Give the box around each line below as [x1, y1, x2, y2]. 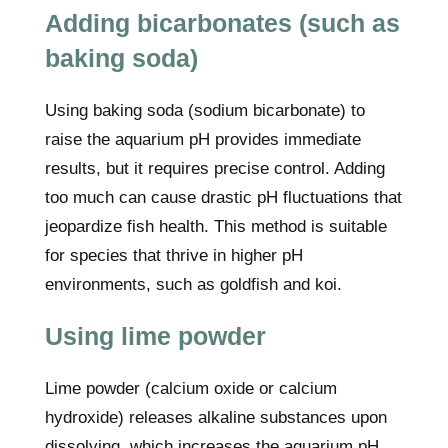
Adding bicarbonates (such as [45, 9, 400, 37]
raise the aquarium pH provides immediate [45, 130, 361, 149]
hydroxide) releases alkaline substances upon [45, 408, 387, 427]
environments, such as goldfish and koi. [45, 275, 342, 294]
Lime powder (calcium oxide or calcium [45, 379, 337, 398]
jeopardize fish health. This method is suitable [45, 217, 387, 236]
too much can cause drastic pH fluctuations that [45, 188, 402, 207]
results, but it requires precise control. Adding [45, 159, 385, 178]
